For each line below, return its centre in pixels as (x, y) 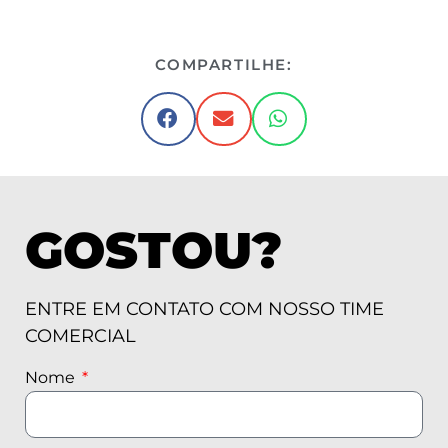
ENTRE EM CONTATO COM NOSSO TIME (204, 309)
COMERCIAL (80, 336)
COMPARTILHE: (224, 65)
